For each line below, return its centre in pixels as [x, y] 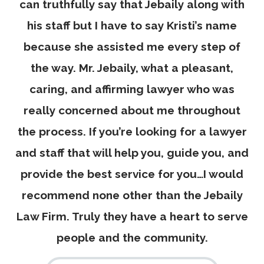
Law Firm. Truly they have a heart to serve [132, 216]
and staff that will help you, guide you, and [132, 152]
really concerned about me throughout [132, 110]
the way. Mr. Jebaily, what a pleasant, [132, 67]
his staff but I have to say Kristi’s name [132, 25]
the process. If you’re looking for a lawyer [132, 131]
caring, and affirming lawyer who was [132, 89]
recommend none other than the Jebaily [132, 195]
